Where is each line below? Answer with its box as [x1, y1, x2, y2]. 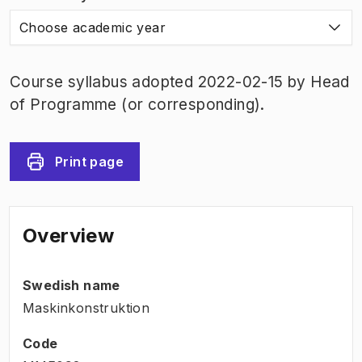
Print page [55, 153, 124, 170]
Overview [23, 223, 115, 247]
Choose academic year [19, 19, 166, 36]
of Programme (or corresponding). [10, 95, 265, 114]
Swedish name [23, 276, 120, 293]
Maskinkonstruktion [23, 299, 150, 316]
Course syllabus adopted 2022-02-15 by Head [10, 72, 350, 91]
